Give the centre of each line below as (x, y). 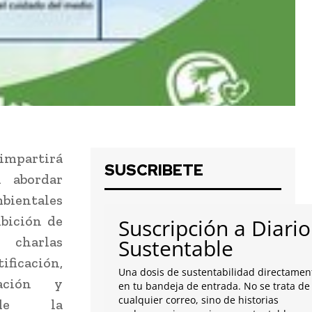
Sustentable (176, 249)
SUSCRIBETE (154, 171)
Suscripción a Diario (214, 228)
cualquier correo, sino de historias (198, 300)
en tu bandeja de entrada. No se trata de (214, 286)
